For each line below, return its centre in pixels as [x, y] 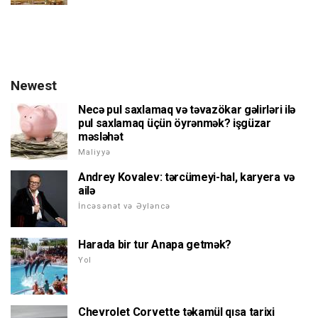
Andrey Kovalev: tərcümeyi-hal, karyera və [186, 177]
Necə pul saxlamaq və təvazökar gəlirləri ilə [187, 109]
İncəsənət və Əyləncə [125, 206]
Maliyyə [94, 152]
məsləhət [101, 136]
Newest [34, 85]
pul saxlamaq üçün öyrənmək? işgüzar [175, 123]
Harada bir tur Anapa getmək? [155, 244]
